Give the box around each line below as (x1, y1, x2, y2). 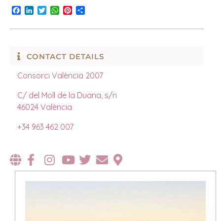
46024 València (17, 102, 72, 112)
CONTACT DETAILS (27, 52, 105, 62)
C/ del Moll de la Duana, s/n (17, 90, 117, 101)
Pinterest (72, 5, 104, 16)
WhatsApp (59, 5, 98, 16)
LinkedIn (34, 5, 63, 16)
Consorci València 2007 (17, 71, 103, 81)
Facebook (21, 5, 58, 16)
